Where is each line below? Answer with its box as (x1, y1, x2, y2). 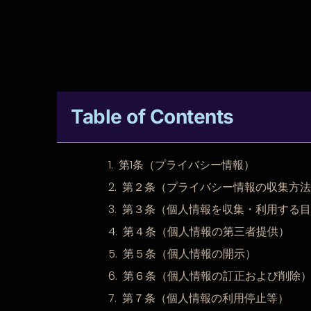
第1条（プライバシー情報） (119, 157, 255, 173)
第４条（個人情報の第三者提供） (123, 224, 289, 239)
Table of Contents (71, 105, 234, 128)
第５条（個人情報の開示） (123, 246, 256, 262)
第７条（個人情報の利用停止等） (122, 290, 289, 306)
